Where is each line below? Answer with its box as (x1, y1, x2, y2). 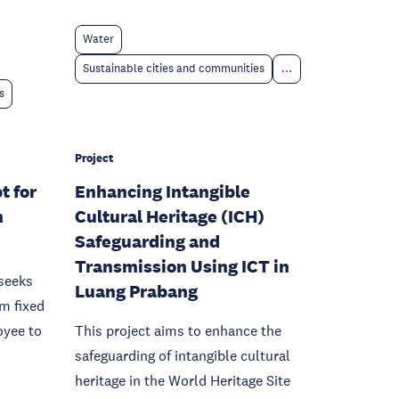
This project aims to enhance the (75, 322, 281, 339)
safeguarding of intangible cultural (75, 346, 290, 364)
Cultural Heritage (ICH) (75, 206, 265, 227)
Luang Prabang (75, 281, 198, 302)
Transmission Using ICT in (75, 256, 289, 277)
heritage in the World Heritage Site (75, 371, 290, 389)
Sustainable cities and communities (83, 61, 265, 76)
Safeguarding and (75, 231, 220, 252)
